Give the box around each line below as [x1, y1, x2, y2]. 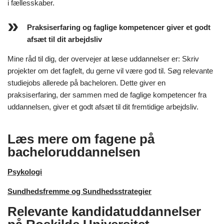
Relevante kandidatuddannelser [7, 203, 201, 219]
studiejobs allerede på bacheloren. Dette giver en [7, 78, 165, 87]
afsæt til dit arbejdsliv [27, 34, 102, 43]
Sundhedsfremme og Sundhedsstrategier [7, 186, 151, 195]
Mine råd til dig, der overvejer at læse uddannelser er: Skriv [7, 54, 199, 63]
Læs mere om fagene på [7, 131, 154, 146]
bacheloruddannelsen [7, 144, 140, 159]
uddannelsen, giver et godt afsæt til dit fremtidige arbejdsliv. [7, 102, 200, 111]
